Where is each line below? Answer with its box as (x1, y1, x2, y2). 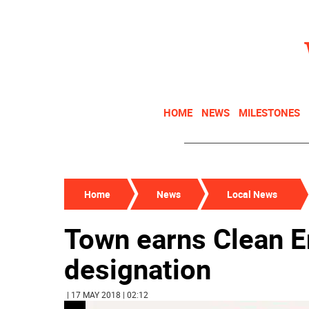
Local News (227, 188, 277, 201)
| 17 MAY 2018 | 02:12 (67, 289, 148, 300)
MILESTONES (239, 106, 300, 119)
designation (64, 250, 211, 288)
